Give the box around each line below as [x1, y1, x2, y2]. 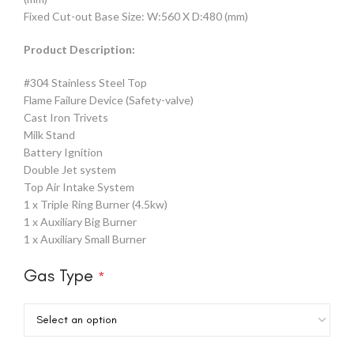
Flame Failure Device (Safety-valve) [24, 92, 194, 107]
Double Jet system [24, 162, 116, 176]
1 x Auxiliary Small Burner [24, 232, 146, 246]
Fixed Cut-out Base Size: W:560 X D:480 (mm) [24, 9, 248, 23]
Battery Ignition [24, 145, 103, 159]
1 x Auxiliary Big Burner [24, 214, 137, 228]
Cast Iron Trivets [24, 110, 108, 124]
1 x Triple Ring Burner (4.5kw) [24, 197, 168, 211]
